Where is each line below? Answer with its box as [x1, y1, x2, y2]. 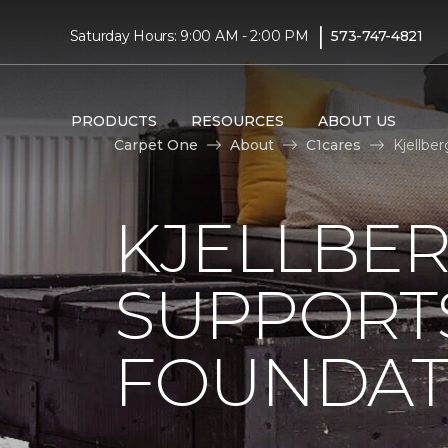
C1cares [306, 135, 361, 154]
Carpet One [114, 135, 198, 154]
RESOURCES [190, 111, 284, 130]
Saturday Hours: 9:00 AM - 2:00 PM [69, 26, 309, 45]
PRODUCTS [70, 111, 157, 130]
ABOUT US [317, 111, 396, 130]
